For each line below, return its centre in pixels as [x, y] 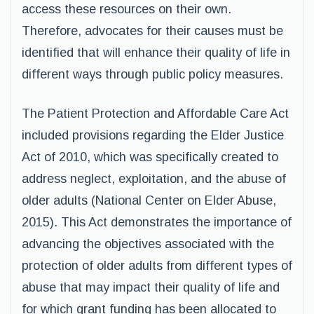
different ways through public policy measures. [152, 74]
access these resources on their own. [127, 9]
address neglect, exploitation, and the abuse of [154, 179]
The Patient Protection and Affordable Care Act [155, 114]
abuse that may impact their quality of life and [151, 287]
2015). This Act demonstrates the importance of [157, 222]
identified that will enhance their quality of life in [156, 53]
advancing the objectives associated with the [148, 244]
